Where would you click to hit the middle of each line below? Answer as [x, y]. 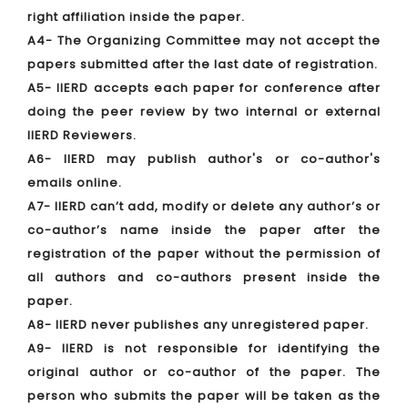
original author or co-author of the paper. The [204, 372]
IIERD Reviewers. [82, 135]
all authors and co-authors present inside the [204, 277]
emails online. [75, 183]
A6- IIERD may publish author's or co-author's [204, 159]
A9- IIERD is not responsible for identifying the [204, 348]
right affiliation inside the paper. [136, 17]
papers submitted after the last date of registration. [203, 64]
